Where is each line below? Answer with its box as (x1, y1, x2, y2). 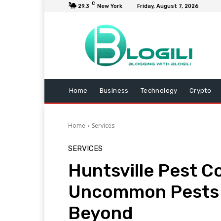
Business (99, 87, 129, 94)
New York (97, 3, 122, 9)
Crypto (189, 87, 212, 94)
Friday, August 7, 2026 (137, 3, 199, 9)
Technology (140, 87, 178, 94)
